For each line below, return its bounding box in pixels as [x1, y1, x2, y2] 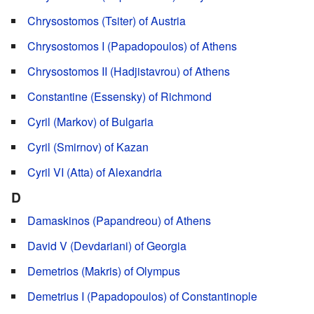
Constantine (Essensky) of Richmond [27, 88, 212, 104]
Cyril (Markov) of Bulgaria [27, 113, 153, 130]
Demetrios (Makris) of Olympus [27, 263, 180, 280]
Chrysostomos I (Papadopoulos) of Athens [27, 37, 237, 54]
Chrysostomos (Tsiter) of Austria [27, 12, 186, 29]
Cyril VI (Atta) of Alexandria [27, 163, 162, 180]
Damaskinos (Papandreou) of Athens [27, 212, 211, 229]
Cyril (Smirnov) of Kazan [27, 138, 149, 155]
